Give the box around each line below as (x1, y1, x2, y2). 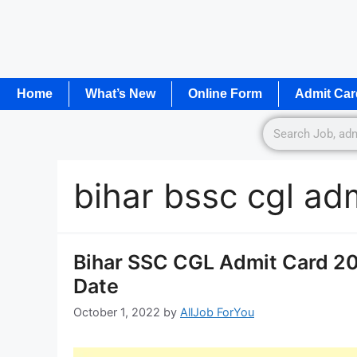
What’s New (85, 86, 155, 100)
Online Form (188, 86, 262, 100)
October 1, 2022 (73, 305, 160, 320)
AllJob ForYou (180, 305, 254, 320)
